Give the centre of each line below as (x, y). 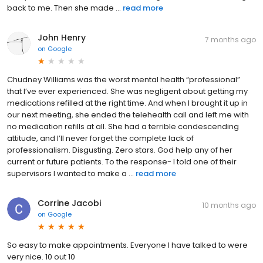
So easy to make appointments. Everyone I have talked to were (127, 245)
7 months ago (230, 39)
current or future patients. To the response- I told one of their (122, 161)
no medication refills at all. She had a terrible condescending (123, 126)
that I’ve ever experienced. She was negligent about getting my (127, 91)
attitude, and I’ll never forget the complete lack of (100, 138)
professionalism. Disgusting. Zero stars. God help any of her (120, 150)
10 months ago (229, 205)
